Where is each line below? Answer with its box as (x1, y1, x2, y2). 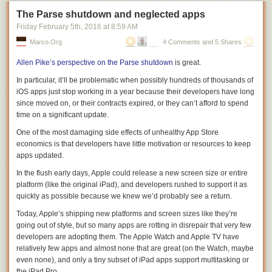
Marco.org (30, 38, 62, 46)
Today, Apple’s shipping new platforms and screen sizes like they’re (16, 209, 237, 218)
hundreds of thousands (169, 76, 245, 84)
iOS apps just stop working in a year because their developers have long (16, 87, 254, 96)
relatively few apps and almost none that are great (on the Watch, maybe (16, 244, 254, 253)
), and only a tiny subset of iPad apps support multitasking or (52, 256, 249, 264)
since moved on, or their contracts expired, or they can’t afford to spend (16, 99, 248, 107)
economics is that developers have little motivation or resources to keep (16, 140, 251, 148)
